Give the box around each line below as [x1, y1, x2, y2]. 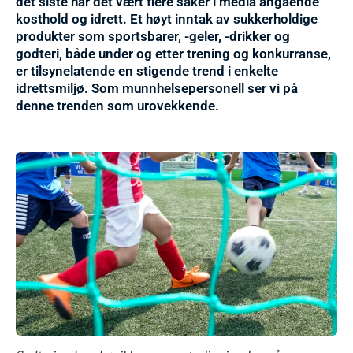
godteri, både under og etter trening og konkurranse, [16, 46, 331, 62]
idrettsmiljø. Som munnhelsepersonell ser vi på [16, 80, 298, 97]
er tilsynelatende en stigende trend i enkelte [16, 63, 278, 80]
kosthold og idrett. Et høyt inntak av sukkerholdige [16, 11, 318, 28]
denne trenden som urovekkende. [16, 98, 219, 114]
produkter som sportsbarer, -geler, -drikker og [16, 28, 290, 45]
